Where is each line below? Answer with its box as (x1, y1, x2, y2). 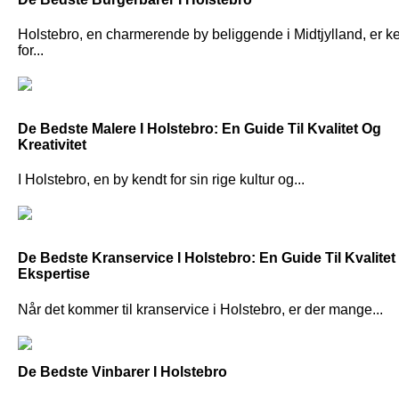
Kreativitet (18, 137, 86, 153)
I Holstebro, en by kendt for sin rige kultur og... (18, 172, 305, 188)
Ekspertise (18, 266, 90, 282)
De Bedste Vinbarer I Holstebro (18, 363, 227, 379)
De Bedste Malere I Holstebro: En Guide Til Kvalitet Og (18, 121, 381, 137)
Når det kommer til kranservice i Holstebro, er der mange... (18, 301, 383, 317)
